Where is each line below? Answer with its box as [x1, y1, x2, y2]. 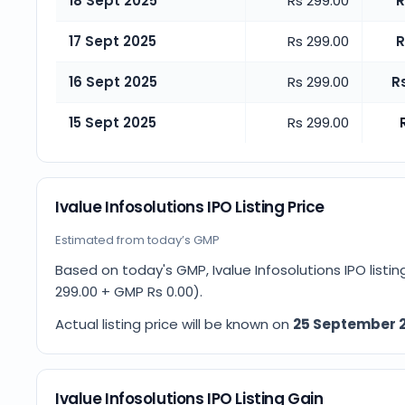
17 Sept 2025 [69, 32, 156, 51]
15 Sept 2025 [69, 113, 156, 132]
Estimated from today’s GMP [55, 231, 220, 249]
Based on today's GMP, [55, 260, 212, 279]
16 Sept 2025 [69, 72, 157, 91]
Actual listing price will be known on [55, 315, 289, 334]
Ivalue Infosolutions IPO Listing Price [55, 196, 325, 218]
